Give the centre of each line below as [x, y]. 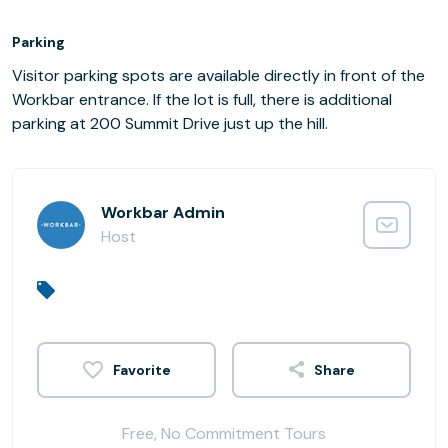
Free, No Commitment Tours [224, 433]
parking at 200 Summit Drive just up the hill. [170, 123]
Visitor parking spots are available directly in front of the [218, 75]
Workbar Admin [163, 212]
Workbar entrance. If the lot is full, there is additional [202, 99]
